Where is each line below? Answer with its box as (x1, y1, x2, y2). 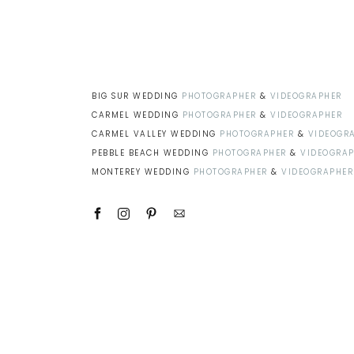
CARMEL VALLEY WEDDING (92, 128, 220, 140)
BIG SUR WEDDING (92, 90, 182, 102)
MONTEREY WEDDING (92, 166, 194, 178)
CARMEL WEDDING (92, 109, 183, 121)
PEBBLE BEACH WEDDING (92, 147, 213, 159)
